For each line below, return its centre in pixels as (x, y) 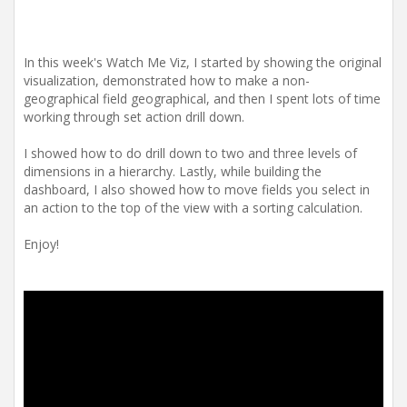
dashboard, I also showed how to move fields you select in (197, 189)
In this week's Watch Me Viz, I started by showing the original (203, 62)
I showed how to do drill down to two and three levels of (190, 153)
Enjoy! (41, 244)
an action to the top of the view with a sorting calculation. (193, 208)
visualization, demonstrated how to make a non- (167, 80)
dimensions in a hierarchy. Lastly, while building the (173, 171)
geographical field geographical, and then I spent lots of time (202, 99)
